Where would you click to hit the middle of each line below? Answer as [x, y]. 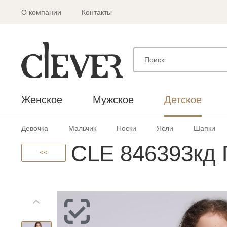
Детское [183, 100]
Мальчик [82, 128]
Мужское [113, 100]
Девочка [35, 128]
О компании [41, 12]
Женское [42, 100]
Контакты [97, 12]
